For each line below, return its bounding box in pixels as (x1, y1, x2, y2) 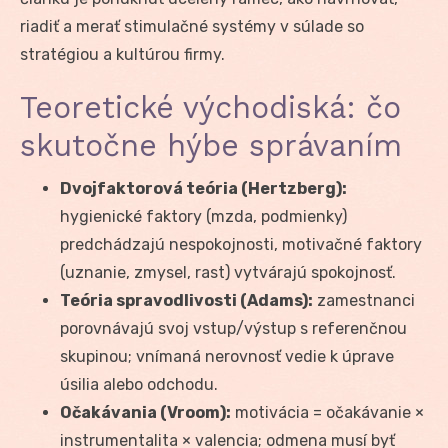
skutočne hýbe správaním (20, 127, 402, 163)
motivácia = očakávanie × (231, 402, 424, 422)
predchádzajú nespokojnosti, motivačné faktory (60, 234, 422, 254)
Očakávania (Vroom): (60, 402, 231, 422)
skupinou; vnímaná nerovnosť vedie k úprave (60, 346, 394, 366)
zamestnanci (313, 290, 415, 310)
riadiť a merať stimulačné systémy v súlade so (20, 16, 364, 36)
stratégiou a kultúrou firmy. (20, 44, 225, 64)
